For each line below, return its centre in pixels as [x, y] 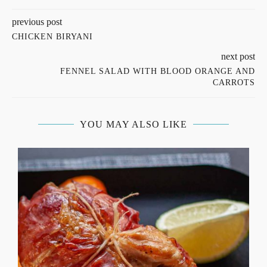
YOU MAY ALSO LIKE [133, 125]
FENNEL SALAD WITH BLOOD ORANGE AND [158, 72]
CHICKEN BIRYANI [52, 37]
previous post [37, 22]
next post [238, 57]
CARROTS [234, 83]
